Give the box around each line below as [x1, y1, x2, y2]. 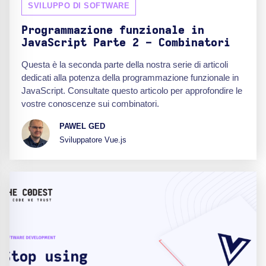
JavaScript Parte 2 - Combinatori [21, 37, 230, 49]
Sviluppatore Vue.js [59, 135, 126, 145]
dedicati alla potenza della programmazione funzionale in [21, 72, 239, 83]
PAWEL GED [59, 122, 105, 131]
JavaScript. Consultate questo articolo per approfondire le [21, 85, 242, 96]
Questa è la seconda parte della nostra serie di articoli [21, 59, 228, 69]
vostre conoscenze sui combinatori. [21, 98, 159, 109]
